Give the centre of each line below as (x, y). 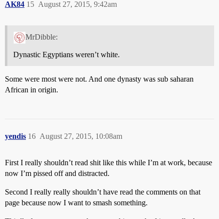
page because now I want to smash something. (76, 202)
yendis (15, 136)
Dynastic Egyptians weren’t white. (66, 54)
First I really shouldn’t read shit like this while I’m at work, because (109, 162)
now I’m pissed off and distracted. (57, 173)
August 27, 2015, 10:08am (81, 136)
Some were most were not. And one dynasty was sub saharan (99, 79)
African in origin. (32, 89)
